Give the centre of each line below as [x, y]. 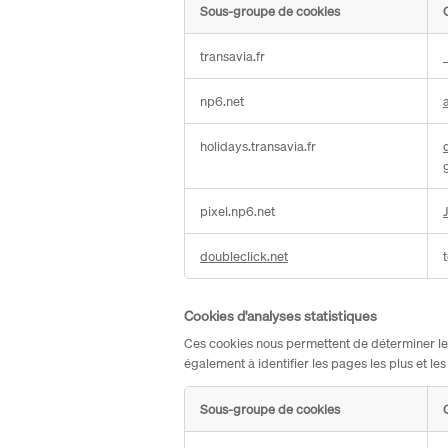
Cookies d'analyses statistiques [280, 315]
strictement [220, 65]
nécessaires [221, 87]
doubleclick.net [244, 255]
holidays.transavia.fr [258, 145]
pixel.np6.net [237, 210]
